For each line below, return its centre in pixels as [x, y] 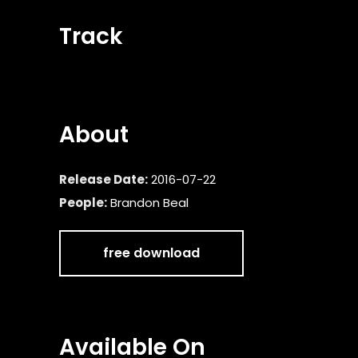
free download [151, 253]
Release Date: [103, 179]
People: [83, 203]
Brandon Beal [149, 203]
